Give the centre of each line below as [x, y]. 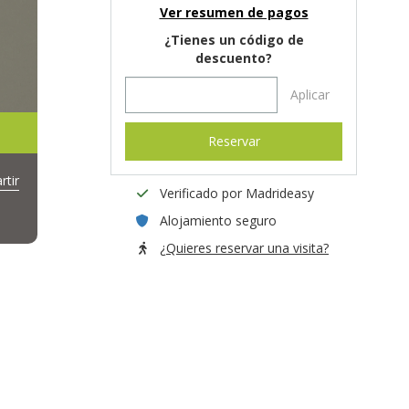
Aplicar [309, 94]
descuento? [234, 58]
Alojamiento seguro [218, 220]
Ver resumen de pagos [234, 12]
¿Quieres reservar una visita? [244, 248]
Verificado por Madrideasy [237, 193]
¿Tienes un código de [234, 40]
